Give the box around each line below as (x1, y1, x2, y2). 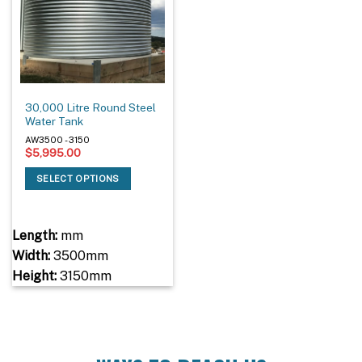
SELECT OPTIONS (36, 174, 120, 184)
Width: (11, 248, 50, 264)
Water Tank (25, 114, 84, 128)
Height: (11, 268, 57, 284)
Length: (11, 228, 57, 244)
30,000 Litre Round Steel (25, 100, 157, 114)
